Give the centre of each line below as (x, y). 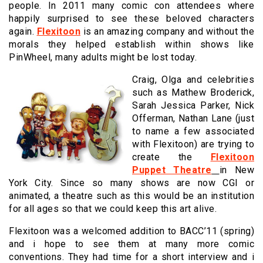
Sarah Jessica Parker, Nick (193, 106)
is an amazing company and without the (167, 32)
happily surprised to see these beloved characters (131, 19)
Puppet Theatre (172, 170)
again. (23, 32)
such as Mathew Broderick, (193, 93)
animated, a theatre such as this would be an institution (131, 196)
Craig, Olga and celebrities (193, 80)
